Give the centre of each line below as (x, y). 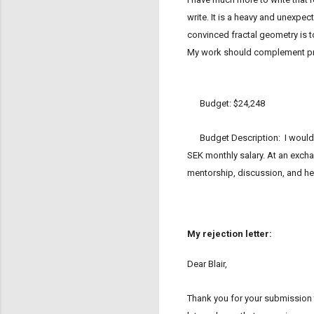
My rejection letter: (230, 233)
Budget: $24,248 (226, 104)
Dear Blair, (207, 264)
